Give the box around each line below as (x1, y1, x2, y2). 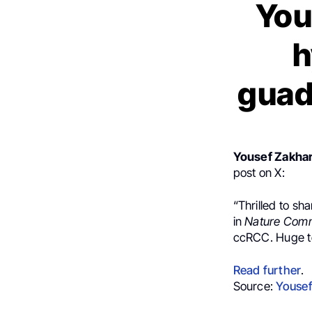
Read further (233, 263, 302, 277)
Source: (233, 279, 276, 293)
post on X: (233, 165, 285, 180)
